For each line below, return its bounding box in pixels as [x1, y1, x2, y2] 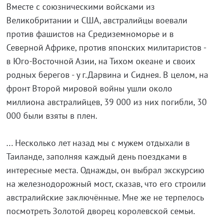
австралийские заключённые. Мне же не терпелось [6, 192, 203, 203]
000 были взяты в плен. [6, 110, 97, 122]
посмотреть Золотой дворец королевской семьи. [6, 205, 195, 217]
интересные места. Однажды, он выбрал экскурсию [6, 164, 204, 176]
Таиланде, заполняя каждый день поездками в [6, 151, 187, 163]
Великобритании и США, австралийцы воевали [6, 15, 187, 26]
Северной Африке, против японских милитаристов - [6, 42, 206, 54]
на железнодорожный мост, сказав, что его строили [6, 178, 206, 190]
